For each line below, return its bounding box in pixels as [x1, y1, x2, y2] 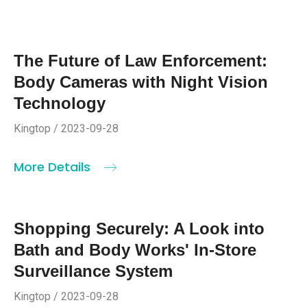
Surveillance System [14, 261, 173, 280]
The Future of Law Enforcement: [14, 51, 267, 70]
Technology [14, 93, 106, 112]
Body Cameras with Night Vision [14, 72, 268, 91]
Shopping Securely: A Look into [14, 219, 265, 238]
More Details [14, 158, 94, 175]
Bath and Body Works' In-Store [14, 240, 256, 259]
